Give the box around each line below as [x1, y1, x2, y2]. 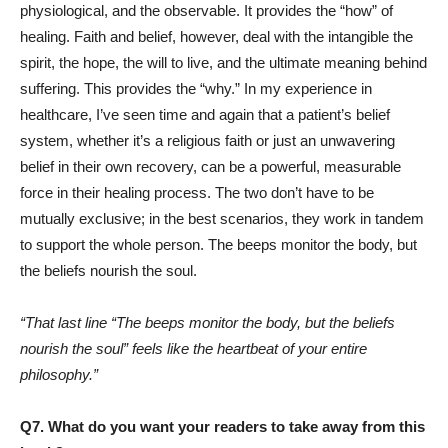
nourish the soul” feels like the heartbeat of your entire [20, 340, 367, 358]
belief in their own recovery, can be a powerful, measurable [20, 158, 401, 176]
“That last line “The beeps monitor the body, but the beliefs [20, 314, 395, 332]
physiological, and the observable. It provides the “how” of [20, 2, 393, 20]
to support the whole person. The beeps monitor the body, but [20, 236, 417, 254]
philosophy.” [20, 366, 98, 384]
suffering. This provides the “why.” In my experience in [20, 80, 372, 98]
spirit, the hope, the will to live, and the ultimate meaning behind [20, 54, 427, 72]
